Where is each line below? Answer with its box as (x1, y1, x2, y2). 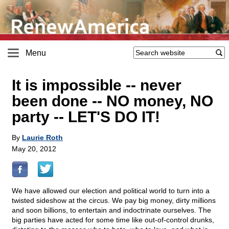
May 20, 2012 (12, 145, 56, 153)
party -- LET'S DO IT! (12, 108, 160, 126)
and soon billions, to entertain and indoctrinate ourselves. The (12, 206, 211, 215)
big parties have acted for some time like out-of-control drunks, (12, 216, 214, 224)
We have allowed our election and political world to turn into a (12, 187, 210, 195)
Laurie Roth (22, 133, 63, 142)
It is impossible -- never (12, 77, 181, 94)
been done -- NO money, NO (12, 93, 213, 110)
